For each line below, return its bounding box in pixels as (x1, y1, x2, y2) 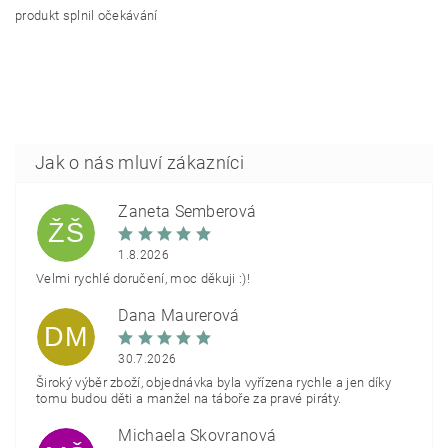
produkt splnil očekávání (15, 7, 158, 23)
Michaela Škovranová (118, 426, 277, 446)
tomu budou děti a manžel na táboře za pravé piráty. (36, 390, 342, 406)
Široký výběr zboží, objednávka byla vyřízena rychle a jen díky (36, 374, 391, 390)
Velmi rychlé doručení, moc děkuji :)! (36, 270, 250, 286)
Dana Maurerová (118, 306, 240, 326)
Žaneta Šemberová (118, 202, 257, 222)
